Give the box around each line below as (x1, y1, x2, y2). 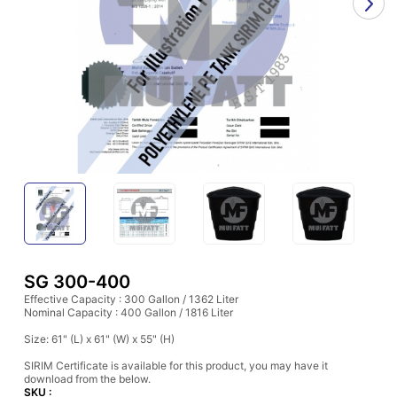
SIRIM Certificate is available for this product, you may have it (24, 359, 328, 372)
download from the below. (24, 372, 151, 385)
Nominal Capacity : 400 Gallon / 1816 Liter (24, 306, 233, 319)
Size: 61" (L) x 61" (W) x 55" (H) (24, 332, 175, 346)
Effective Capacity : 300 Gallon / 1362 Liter (24, 292, 238, 306)
